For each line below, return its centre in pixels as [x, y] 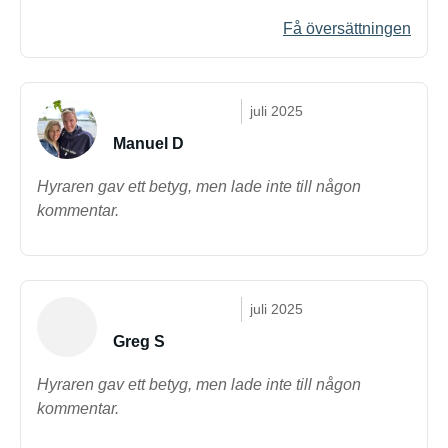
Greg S [139, 341]
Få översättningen [347, 28]
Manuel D [148, 143]
